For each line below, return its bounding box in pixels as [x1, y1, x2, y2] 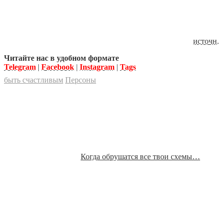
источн [193, 37, 217, 46]
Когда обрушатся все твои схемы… [81, 152, 200, 161]
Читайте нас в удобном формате [4, 54, 119, 63]
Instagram [80, 63, 114, 72]
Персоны [65, 76, 96, 85]
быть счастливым [4, 76, 63, 85]
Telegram [4, 63, 36, 72]
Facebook [41, 63, 74, 72]
